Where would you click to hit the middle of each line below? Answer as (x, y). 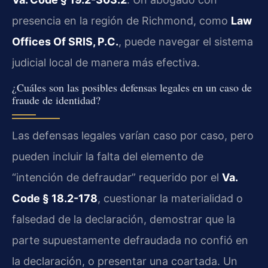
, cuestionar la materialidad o (170, 199)
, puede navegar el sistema (186, 41)
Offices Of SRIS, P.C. (65, 41)
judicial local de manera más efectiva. (106, 62)
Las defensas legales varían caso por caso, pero (133, 136)
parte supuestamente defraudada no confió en (130, 240)
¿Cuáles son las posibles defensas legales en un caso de (132, 88)
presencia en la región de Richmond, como (121, 20)
